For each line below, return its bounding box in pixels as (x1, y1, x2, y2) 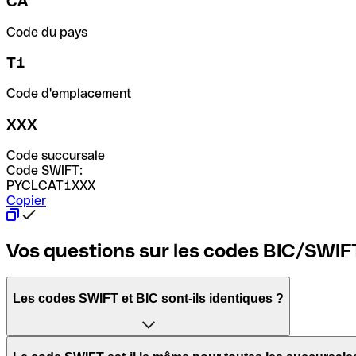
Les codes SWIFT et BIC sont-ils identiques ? (13, 292, 284, 306)
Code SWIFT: (6, 162, 83, 178)
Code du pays (6, 24, 87, 40)
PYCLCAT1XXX (6, 177, 95, 193)
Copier (6, 192, 46, 208)
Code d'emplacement (6, 86, 132, 102)
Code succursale (6, 147, 105, 163)
